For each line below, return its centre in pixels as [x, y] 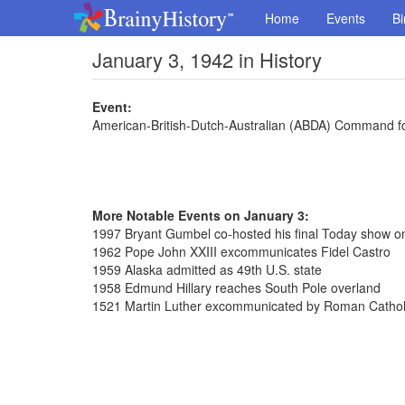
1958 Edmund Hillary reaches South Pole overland [236, 287]
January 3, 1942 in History [207, 59]
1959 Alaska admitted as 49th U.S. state [207, 269]
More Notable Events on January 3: [201, 215]
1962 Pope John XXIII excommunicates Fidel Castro [241, 251]
